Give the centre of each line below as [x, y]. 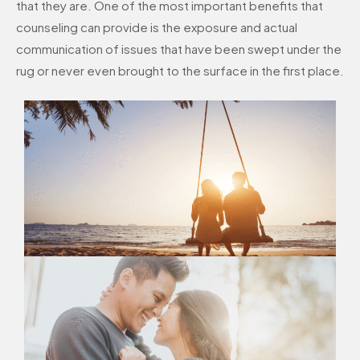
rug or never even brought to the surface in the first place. [180, 70]
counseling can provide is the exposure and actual [157, 27]
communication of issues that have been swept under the [179, 48]
